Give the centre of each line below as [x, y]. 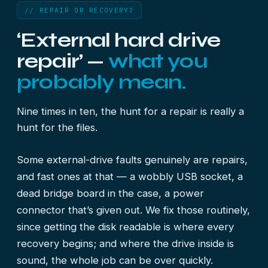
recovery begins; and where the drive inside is [125, 243]
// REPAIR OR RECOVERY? [80, 10]
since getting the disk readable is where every [125, 227]
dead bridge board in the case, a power [110, 193]
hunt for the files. [57, 127]
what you [157, 61]
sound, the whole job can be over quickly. [115, 260]
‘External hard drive [118, 40]
